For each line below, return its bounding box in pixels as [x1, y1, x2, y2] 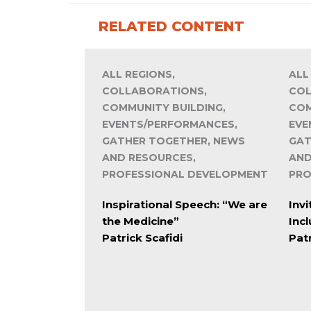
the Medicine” [102, 215, 179, 228]
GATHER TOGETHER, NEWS [102, 135, 245, 148]
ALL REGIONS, [102, 68, 175, 81]
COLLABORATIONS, [102, 85, 207, 98]
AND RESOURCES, [102, 151, 196, 165]
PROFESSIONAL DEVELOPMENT [102, 168, 268, 181]
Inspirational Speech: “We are [102, 198, 267, 212]
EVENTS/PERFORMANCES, [102, 118, 237, 131]
